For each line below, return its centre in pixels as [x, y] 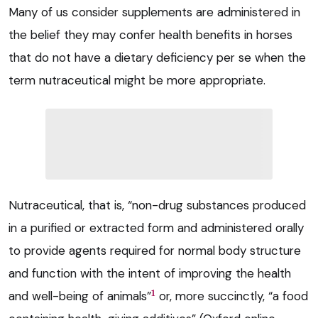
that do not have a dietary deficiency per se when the [157, 58]
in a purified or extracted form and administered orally [156, 228]
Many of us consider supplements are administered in [154, 12]
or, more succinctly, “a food [232, 296]
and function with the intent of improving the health [150, 274]
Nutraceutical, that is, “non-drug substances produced [157, 205]
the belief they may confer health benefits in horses [150, 35]
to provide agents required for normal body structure [155, 251]
